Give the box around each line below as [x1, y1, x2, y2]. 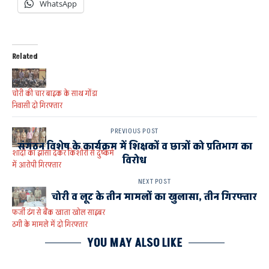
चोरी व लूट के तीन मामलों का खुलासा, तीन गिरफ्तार [52, 189, 257, 204]
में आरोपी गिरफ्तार [12, 159, 61, 171]
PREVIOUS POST [110, 125, 159, 136]
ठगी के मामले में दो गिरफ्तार [12, 218, 88, 230]
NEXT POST [138, 176, 171, 187]
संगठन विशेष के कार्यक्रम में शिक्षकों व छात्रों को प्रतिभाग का [17, 139, 252, 154]
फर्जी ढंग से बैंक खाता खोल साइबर [12, 206, 105, 218]
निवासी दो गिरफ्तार [12, 100, 62, 112]
